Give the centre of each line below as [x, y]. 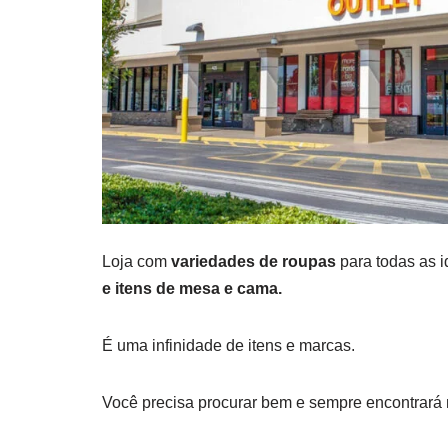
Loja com [134, 262]
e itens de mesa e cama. [192, 289]
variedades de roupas [251, 262]
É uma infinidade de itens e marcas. [228, 346]
